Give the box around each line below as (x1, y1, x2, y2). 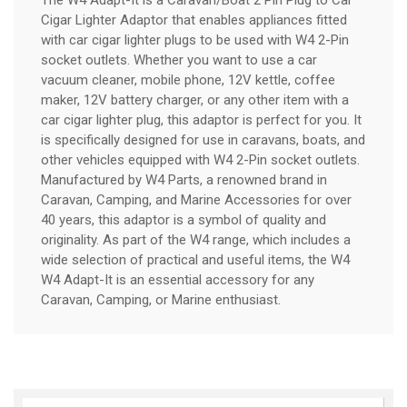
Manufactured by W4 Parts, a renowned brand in (41, 171, 327, 188)
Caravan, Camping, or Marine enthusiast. (41, 291, 281, 308)
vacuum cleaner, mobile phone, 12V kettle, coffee (41, 71, 335, 88)
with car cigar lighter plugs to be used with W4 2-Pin (41, 31, 349, 48)
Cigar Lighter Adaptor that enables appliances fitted (41, 11, 347, 28)
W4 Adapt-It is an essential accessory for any (41, 271, 314, 288)
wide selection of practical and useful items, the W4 (41, 251, 350, 268)
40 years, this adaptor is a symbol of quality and (41, 211, 326, 228)
